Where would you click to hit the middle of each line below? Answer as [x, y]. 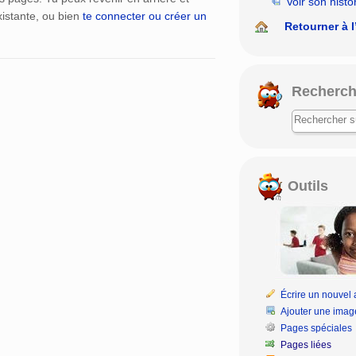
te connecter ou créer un [145, 16]
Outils [306, 186]
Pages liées [306, 344]
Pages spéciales [317, 328]
